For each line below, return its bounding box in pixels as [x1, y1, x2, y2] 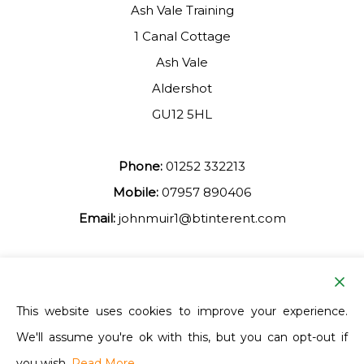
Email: [78, 210, 115, 227]
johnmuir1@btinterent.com [118, 210, 286, 227]
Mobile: [113, 184, 158, 201]
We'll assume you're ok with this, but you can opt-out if [16, 330, 348, 344]
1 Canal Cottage [133, 28, 231, 45]
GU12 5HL [152, 106, 212, 123]
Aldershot [152, 80, 212, 97]
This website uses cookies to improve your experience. [16, 304, 348, 318]
